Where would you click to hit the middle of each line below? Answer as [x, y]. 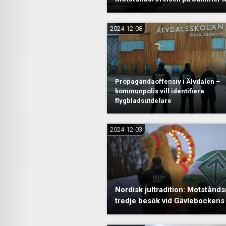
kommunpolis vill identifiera [160, 91]
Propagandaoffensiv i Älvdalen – [168, 81]
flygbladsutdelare [143, 101]
